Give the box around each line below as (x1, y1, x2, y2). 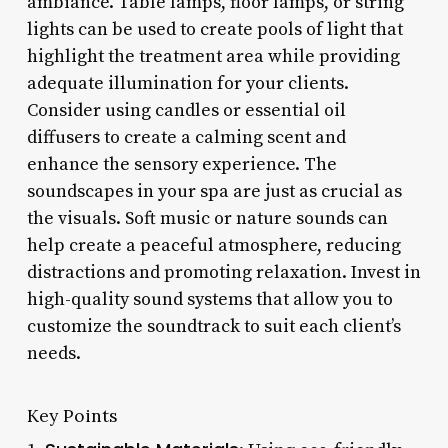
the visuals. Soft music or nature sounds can (26, 206, 388, 230)
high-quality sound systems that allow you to (26, 287, 393, 311)
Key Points (26, 403, 118, 427)
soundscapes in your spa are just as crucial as (26, 179, 402, 203)
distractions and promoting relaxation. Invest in (26, 260, 421, 284)
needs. (26, 341, 81, 365)
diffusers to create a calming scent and (26, 125, 346, 149)
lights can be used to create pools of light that (26, 17, 403, 41)
